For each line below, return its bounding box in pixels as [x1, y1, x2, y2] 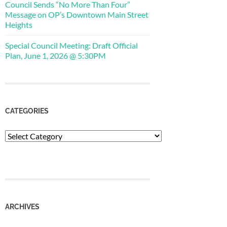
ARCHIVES [5, 202, 40, 211]
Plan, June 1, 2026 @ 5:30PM [5, 50, 106, 60]
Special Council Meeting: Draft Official [5, 40, 138, 50]
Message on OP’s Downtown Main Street [5, 9, 148, 19]
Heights [5, 19, 32, 29]
